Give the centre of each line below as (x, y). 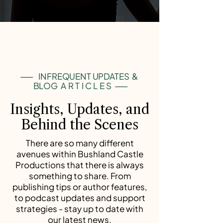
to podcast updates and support (80, 198)
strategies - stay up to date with (80, 209)
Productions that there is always (80, 165)
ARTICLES (85, 86)
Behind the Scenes (80, 125)
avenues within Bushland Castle (80, 154)
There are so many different (80, 143)
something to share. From (80, 176)
